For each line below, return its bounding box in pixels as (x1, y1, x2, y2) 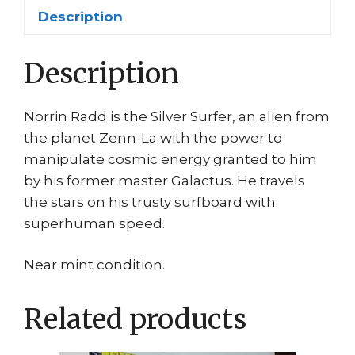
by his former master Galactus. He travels (24, 172, 305, 189)
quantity (141, 19, 198, 36)
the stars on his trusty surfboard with (24, 193, 276, 210)
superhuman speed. (24, 215, 165, 231)
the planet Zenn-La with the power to (24, 129, 282, 146)
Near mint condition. (24, 257, 165, 273)
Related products (24, 302, 246, 338)
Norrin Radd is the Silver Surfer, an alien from (24, 108, 330, 124)
